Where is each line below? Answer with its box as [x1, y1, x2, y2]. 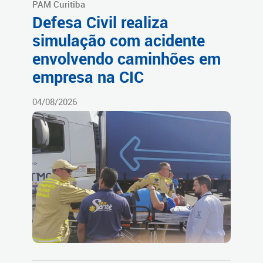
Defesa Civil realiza [32, 12, 168, 33]
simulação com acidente [32, 30, 205, 52]
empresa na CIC [32, 66, 144, 88]
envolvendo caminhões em [32, 48, 221, 70]
